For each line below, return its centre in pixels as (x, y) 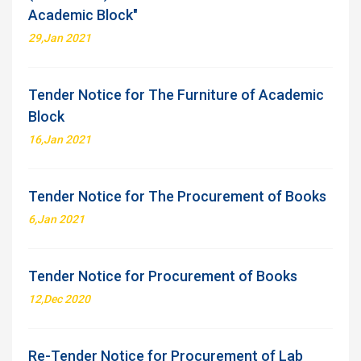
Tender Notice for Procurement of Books (163, 276)
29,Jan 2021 (60, 38)
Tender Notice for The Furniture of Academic (176, 95)
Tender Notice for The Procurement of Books (177, 196)
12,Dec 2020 (59, 299)
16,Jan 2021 (60, 139)
